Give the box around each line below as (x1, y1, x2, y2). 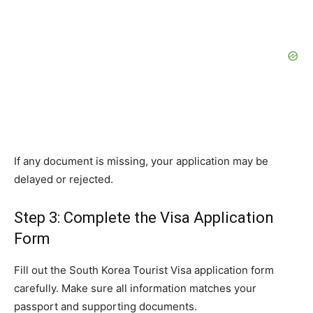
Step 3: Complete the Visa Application (14, 209, 274, 227)
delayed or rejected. (14, 173, 113, 187)
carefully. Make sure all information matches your (14, 282, 256, 296)
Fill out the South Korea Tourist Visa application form (14, 263, 274, 277)
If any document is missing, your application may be (14, 154, 268, 168)
